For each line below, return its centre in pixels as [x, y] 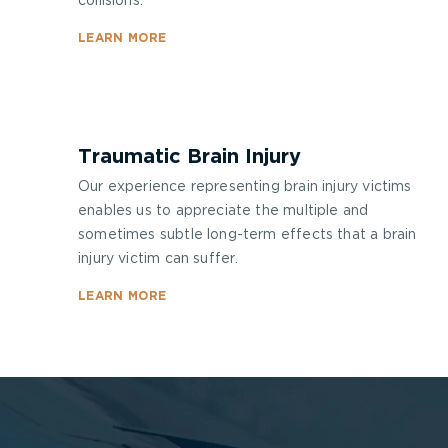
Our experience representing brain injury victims [245, 187]
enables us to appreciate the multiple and [223, 211]
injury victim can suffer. [158, 259]
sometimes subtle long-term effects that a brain [247, 235]
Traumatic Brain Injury [189, 157]
